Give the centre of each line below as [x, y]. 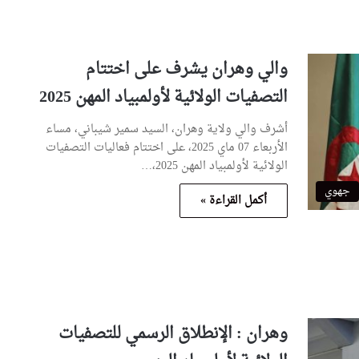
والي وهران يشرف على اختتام [187, 69]
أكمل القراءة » [234, 200]
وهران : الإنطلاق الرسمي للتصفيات [173, 334]
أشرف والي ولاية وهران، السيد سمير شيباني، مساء [167, 129]
